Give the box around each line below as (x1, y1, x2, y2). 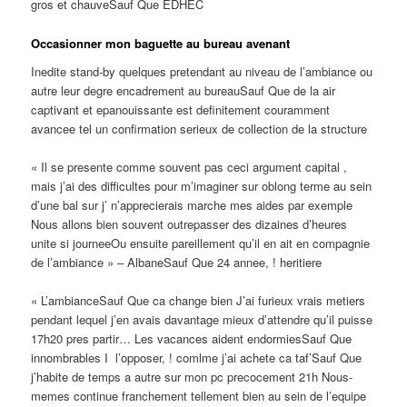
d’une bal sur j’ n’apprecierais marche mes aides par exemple (31, 196, 353, 214)
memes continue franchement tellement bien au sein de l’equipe (31, 387, 367, 405)
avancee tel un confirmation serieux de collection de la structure (31, 120, 368, 138)
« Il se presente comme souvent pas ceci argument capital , (31, 158, 348, 176)
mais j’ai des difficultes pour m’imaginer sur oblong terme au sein (31, 177, 372, 195)
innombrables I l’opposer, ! (31, 349, 174, 367)
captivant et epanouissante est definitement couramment (31, 101, 331, 119)
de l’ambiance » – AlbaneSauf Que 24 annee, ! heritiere (31, 253, 323, 272)
